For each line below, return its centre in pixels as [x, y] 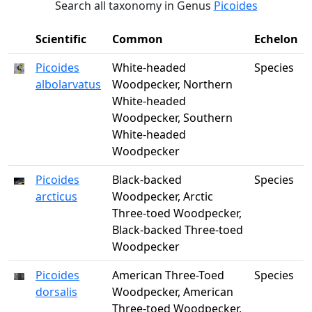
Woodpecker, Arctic [163, 196]
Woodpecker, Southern [172, 118]
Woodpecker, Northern [172, 84]
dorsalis [56, 292]
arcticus [56, 196]
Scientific [61, 39]
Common [138, 39]
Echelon [276, 39]
